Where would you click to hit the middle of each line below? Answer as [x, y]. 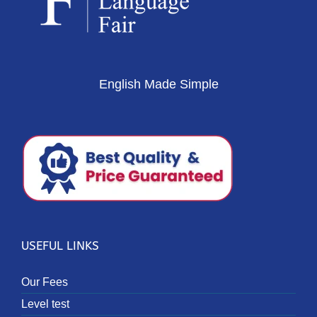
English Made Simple [158, 85]
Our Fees [45, 282]
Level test [45, 304]
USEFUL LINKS [60, 246]
